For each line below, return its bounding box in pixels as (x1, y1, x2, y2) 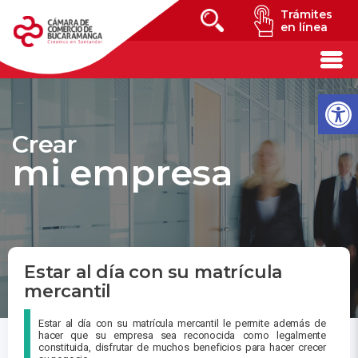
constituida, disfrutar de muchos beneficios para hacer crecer (38, 341, 326, 354)
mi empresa (12, 149, 233, 194)
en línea (280, 20, 328, 34)
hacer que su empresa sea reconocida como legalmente (38, 329, 326, 342)
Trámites (280, 7, 332, 22)
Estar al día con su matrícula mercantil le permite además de (38, 317, 326, 330)
